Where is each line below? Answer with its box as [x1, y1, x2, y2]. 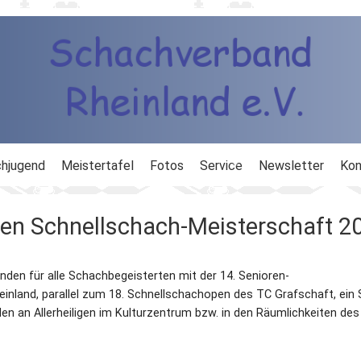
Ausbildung [200, 196, 261, 212]
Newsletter [259, 157, 324, 173]
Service [200, 157, 243, 173]
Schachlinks [200, 312, 267, 328]
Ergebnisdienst [200, 234, 284, 251]
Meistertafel [61, 157, 134, 173]
